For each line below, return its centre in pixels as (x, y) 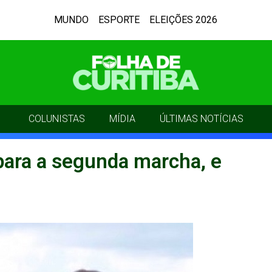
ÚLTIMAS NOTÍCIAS (202, 118)
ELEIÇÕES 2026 (184, 20)
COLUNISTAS (57, 118)
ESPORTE (119, 20)
